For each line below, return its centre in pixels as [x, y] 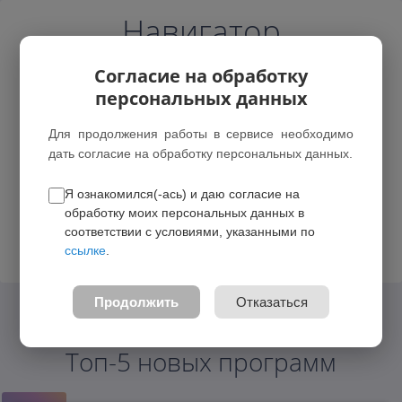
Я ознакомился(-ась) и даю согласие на [183, 194]
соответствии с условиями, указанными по [190, 232]
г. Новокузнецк [188, 177]
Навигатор [201, 31]
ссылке [86, 250]
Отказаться [272, 302]
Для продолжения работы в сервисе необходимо [201, 134]
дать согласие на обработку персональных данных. [201, 153]
